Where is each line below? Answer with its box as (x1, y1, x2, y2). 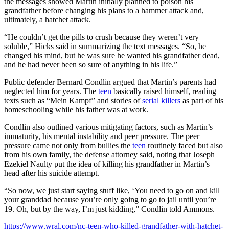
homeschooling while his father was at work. (4, 105, 148, 114)
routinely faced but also (146, 141, 223, 150)
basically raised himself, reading (111, 87, 216, 96)
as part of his (180, 96, 223, 105)
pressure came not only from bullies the (4, 141, 132, 150)
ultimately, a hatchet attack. (4, 15, 91, 24)
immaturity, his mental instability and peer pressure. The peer (4, 132, 199, 141)
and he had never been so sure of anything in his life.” (4, 60, 177, 69)
